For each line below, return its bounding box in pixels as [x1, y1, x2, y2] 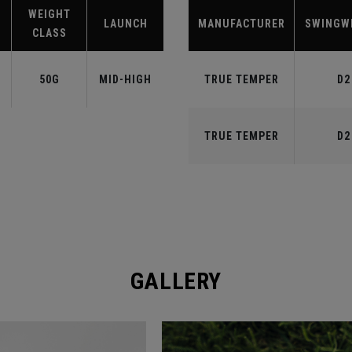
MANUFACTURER [197, 17, 285, 30]
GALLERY [130, 267, 222, 295]
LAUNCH [103, 17, 148, 30]
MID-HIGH [99, 73, 152, 86]
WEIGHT [27, 8, 71, 20]
